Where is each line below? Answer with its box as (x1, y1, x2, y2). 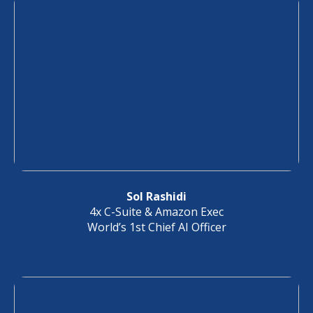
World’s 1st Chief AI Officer (87, 219, 226, 235)
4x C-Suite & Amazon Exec (89, 204, 224, 219)
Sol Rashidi (126, 189, 187, 204)
